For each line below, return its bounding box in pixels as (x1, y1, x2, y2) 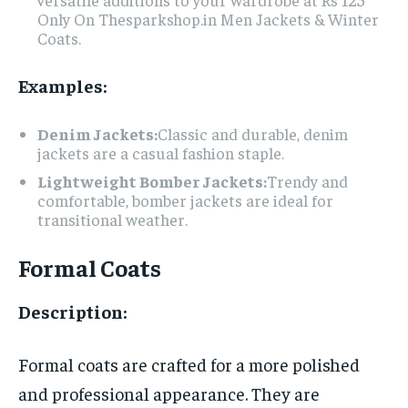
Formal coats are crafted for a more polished (18, 352, 360, 375)
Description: (18, 299, 127, 322)
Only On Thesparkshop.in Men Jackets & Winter (37, 7, 379, 29)
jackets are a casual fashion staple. (37, 141, 284, 163)
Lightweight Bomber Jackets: (37, 169, 267, 191)
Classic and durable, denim (158, 122, 348, 144)
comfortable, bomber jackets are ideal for (37, 189, 333, 210)
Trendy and (267, 169, 348, 191)
